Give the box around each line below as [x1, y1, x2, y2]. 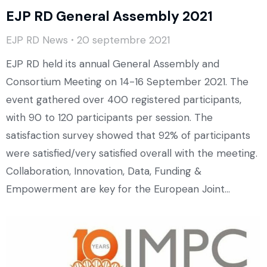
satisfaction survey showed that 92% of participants [6, 129, 250, 142]
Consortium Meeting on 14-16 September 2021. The [6, 75, 249, 89]
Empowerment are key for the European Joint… [6, 182, 230, 196]
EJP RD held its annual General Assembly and [6, 57, 219, 71]
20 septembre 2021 [77, 33, 170, 47]
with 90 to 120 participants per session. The [6, 111, 213, 125]
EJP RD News [6, 33, 68, 47]
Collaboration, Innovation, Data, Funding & [6, 164, 201, 178]
